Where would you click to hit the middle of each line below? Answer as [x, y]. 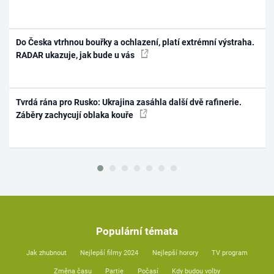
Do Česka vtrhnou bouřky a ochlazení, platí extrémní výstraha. [135, 43]
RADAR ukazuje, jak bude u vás [76, 55]
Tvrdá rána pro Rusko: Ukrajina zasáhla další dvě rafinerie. [129, 102]
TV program [230, 253]
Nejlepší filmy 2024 [109, 253]
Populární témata [137, 231]
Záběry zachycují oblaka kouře [76, 115]
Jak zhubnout [46, 253]
